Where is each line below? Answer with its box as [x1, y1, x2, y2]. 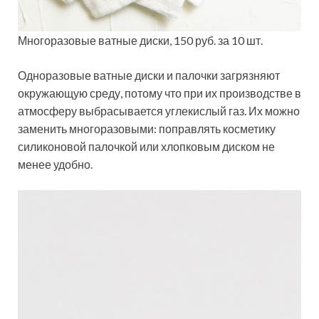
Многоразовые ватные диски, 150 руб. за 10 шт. [18, 33, 263, 47]
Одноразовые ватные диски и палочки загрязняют [18, 68, 280, 82]
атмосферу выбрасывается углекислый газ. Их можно [18, 103, 300, 117]
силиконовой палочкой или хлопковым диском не [18, 139, 275, 153]
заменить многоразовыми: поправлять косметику [18, 121, 276, 135]
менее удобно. [18, 157, 93, 171]
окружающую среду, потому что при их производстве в [18, 85, 301, 100]
